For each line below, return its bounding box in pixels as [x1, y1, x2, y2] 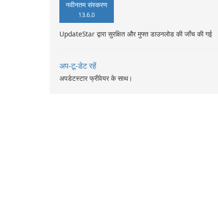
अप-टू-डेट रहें [59, 60, 96, 71]
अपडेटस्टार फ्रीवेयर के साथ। [59, 73, 132, 83]
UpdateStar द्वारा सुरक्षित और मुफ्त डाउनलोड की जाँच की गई [59, 29, 212, 38]
